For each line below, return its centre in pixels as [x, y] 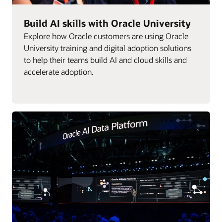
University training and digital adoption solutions [108, 48]
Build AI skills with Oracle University [107, 23]
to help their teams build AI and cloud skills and [105, 59]
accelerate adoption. [59, 71]
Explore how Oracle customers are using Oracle [106, 36]
